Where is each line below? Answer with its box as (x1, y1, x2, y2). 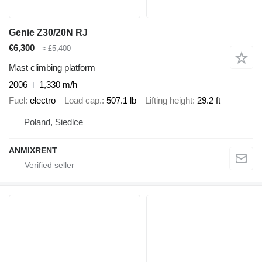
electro (30, 95, 56, 105)
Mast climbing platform (9, 63, 95, 73)
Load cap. (64, 95, 102, 105)
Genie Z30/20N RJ (9, 27, 88, 37)
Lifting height (145, 95, 192, 105)
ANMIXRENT (9, 146, 57, 156)
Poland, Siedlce (24, 117, 83, 127)
